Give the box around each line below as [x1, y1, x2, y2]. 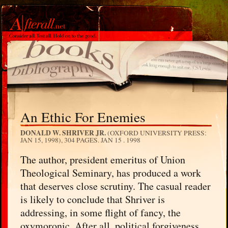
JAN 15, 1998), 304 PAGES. [20, 135, 101, 145]
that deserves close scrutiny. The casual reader [20, 179, 211, 193]
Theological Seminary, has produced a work [20, 165, 202, 180]
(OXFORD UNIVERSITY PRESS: [106, 128, 207, 137]
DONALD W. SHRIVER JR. [20, 127, 106, 138]
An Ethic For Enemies [20, 107, 146, 126]
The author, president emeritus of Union [20, 152, 186, 166]
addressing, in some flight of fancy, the [20, 205, 181, 219]
